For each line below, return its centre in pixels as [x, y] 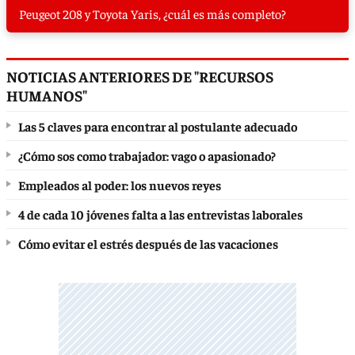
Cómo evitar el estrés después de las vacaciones [148, 244]
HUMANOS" [47, 95]
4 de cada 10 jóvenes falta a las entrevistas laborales [160, 214]
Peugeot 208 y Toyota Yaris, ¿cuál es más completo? [153, 14]
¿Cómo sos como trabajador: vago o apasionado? [147, 156]
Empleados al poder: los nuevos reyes [120, 185]
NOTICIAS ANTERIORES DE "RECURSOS [140, 76]
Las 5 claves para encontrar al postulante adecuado [158, 126]
